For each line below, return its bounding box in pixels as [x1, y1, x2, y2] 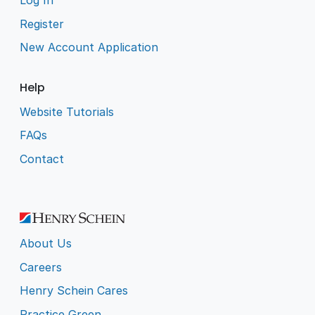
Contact [20, 152, 65, 167]
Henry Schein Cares [20, 283, 129, 298]
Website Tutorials [20, 104, 115, 119]
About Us [20, 236, 72, 250]
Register [20, 16, 65, 31]
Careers [20, 259, 63, 274]
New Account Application [20, 40, 159, 55]
